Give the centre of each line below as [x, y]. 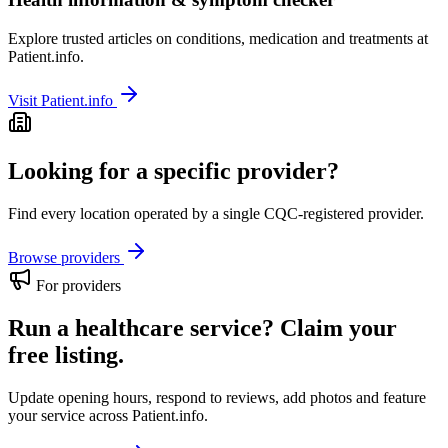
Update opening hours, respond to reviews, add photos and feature [217, 397]
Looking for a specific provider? [173, 171]
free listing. [66, 354]
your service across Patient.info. [108, 415]
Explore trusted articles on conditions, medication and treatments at [218, 39]
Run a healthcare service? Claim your [202, 327]
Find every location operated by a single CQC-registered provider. [216, 213]
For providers [76, 285]
